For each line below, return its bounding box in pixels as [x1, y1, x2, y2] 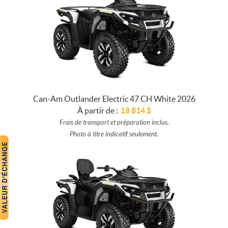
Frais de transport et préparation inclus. [59, 118, 169, 127]
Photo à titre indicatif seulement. [70, 130, 158, 138]
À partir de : [77, 105, 118, 115]
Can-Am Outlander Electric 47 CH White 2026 [33, 94, 195, 103]
